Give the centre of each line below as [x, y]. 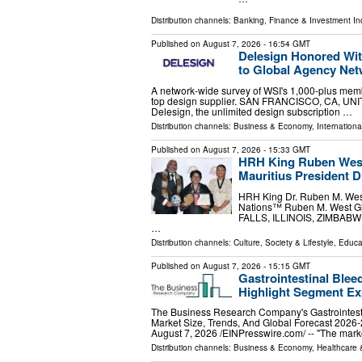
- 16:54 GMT [286, 44]
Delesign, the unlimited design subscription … [252, 111]
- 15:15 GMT [286, 265]
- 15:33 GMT [286, 149]
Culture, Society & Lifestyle [284, 242]
